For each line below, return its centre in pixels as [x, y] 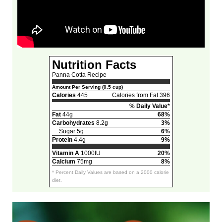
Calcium [63, 161]
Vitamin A [65, 153]
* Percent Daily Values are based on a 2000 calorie [110, 172]
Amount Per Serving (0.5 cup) [87, 87]
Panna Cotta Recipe [79, 75]
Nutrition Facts [94, 64]
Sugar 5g [71, 131]
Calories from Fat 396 [141, 95]
